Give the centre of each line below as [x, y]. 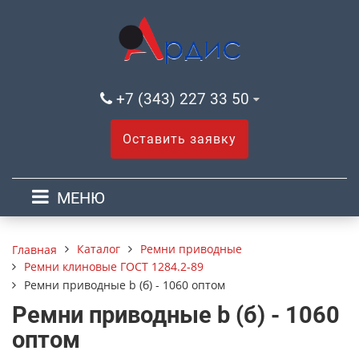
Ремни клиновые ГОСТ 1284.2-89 [114, 266]
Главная [34, 249]
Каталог [99, 249]
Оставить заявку [179, 139]
